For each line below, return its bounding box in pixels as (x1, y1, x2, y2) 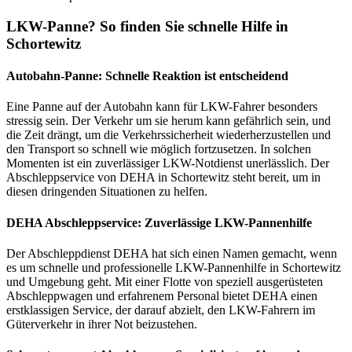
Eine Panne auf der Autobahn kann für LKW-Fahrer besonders (6, 100, 317, 114)
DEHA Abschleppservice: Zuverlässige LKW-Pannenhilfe (6, 215, 312, 229)
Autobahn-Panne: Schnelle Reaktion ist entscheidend (6, 69, 288, 83)
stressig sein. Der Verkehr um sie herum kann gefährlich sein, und (6, 114, 331, 128)
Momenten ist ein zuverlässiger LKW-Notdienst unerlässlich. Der (6, 156, 329, 170)
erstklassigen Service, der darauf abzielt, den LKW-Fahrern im (6, 302, 315, 317)
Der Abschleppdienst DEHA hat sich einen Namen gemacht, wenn (6, 246, 337, 260)
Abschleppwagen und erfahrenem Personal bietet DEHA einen (6, 288, 317, 302)
